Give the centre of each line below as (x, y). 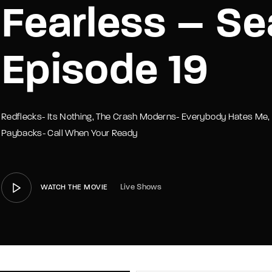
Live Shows (141, 188)
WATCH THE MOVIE (74, 188)
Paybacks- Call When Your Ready (70, 134)
